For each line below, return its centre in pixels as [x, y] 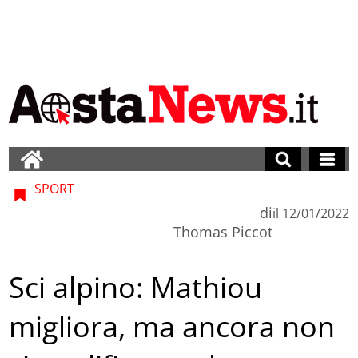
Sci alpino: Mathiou [136, 288]
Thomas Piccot [223, 231]
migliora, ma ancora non [172, 327]
